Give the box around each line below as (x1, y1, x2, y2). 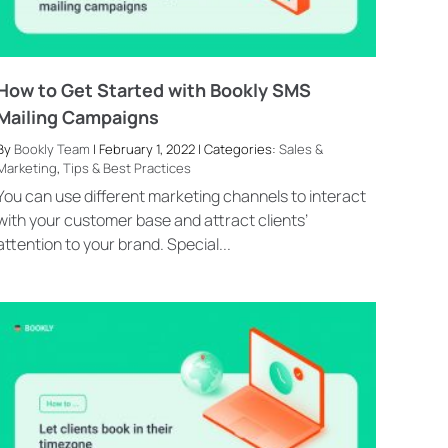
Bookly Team (14, 139, 91, 158)
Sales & (279, 139, 324, 158)
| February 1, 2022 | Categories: (90, 139, 280, 158)
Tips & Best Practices (63, 158, 192, 177)
